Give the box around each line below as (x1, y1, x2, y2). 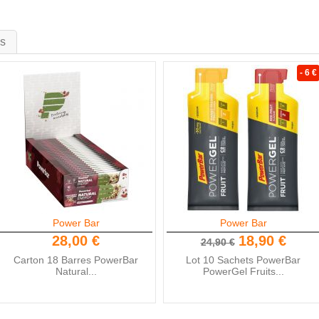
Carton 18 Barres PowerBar (14, 254, 138, 266)
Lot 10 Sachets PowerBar (186, 254, 300, 266)
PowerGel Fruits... (202, 266, 284, 277)
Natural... (55, 266, 97, 277)
